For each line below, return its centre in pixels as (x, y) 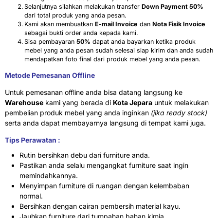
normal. (31, 196)
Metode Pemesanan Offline (50, 75)
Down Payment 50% (173, 7)
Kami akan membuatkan (60, 24)
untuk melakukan (181, 102)
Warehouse (24, 102)
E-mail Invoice (116, 24)
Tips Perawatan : (33, 140)
